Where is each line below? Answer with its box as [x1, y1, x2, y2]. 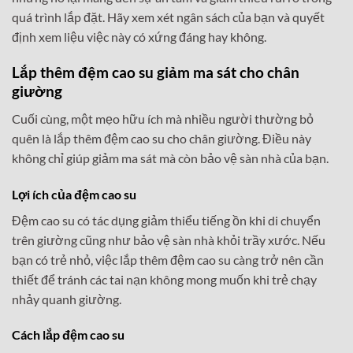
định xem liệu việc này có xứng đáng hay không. [12, 29, 266, 45]
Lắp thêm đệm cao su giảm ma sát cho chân [12, 63, 299, 82]
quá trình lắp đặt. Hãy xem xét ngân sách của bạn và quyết [12, 9, 325, 25]
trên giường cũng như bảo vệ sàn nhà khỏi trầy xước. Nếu [12, 232, 325, 247]
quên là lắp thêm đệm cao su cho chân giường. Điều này [12, 130, 311, 146]
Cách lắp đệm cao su [12, 327, 124, 343]
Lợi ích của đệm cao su [12, 186, 136, 202]
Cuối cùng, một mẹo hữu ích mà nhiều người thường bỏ [12, 110, 314, 126]
